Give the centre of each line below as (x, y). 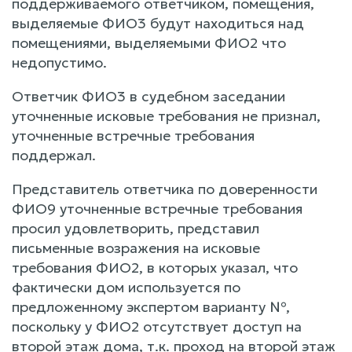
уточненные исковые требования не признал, (166, 115)
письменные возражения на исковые (136, 247)
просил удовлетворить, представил (136, 228)
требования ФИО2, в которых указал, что (155, 267)
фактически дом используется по (126, 287)
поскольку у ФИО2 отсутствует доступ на (157, 326)
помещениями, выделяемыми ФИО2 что (149, 42)
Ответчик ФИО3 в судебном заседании (148, 96)
